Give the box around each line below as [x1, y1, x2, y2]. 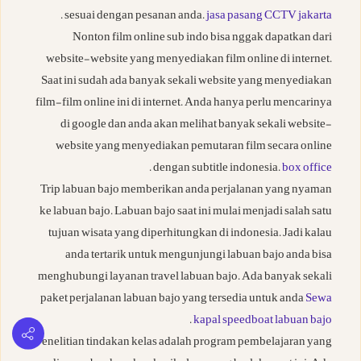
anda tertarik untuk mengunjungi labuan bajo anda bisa [65, 247, 332, 266]
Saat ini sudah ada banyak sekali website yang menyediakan [41, 73, 332, 92]
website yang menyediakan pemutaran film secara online [56, 138, 332, 157]
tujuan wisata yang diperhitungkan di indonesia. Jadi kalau [48, 225, 332, 244]
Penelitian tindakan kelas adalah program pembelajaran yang [35, 334, 332, 353]
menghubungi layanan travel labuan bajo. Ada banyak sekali [38, 268, 332, 288]
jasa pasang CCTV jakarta [206, 7, 332, 27]
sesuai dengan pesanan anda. [64, 7, 206, 27]
